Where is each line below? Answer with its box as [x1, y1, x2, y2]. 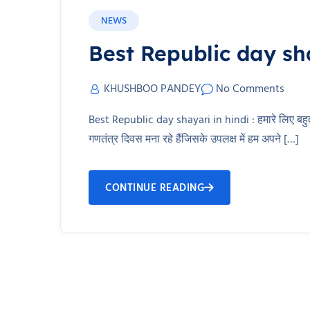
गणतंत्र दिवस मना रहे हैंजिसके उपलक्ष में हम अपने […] [89, 130, 299, 149]
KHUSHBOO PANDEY [104, 80, 201, 98]
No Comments [216, 80, 284, 98]
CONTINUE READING [105, 179, 204, 197]
